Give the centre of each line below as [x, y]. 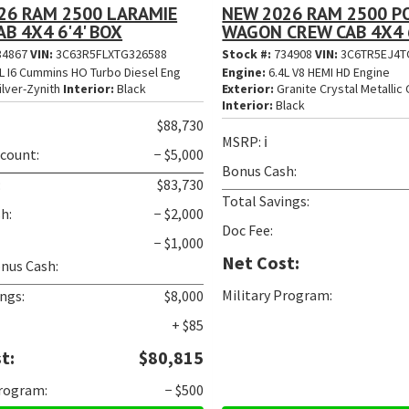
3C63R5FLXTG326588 [112, 53]
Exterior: [248, 88]
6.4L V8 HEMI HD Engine [328, 72]
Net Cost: [261, 262]
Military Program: [278, 294]
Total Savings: [266, 200]
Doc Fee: [248, 230]
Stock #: [248, 53]
